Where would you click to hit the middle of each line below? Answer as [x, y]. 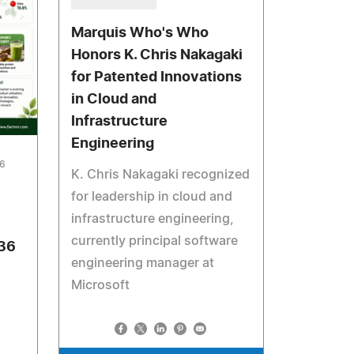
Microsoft [101, 286]
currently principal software [155, 241]
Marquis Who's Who [140, 34]
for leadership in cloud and [152, 197]
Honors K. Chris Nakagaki [157, 56]
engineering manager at [143, 264]
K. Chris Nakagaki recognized [161, 175]
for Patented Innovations [157, 78]
